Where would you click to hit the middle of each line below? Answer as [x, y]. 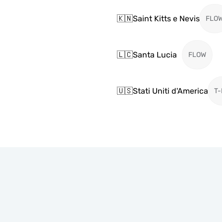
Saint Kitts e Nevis [166, 18]
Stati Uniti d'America [170, 91]
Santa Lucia [155, 55]
